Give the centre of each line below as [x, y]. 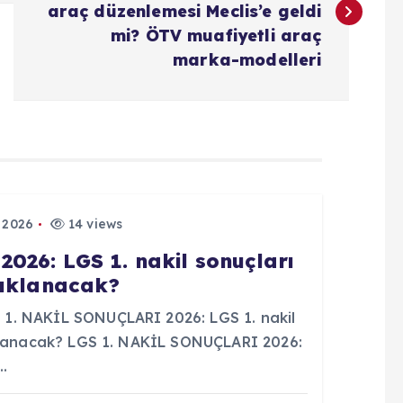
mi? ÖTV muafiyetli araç [216, 35]
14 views [94, 224]
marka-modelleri [247, 59]
